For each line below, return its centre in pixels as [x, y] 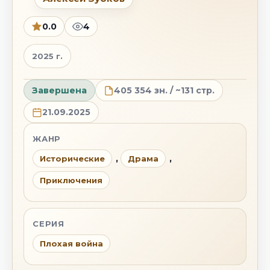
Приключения [71, 180]
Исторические [72, 159]
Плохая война [71, 243]
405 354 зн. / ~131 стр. [164, 90]
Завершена [59, 90]
